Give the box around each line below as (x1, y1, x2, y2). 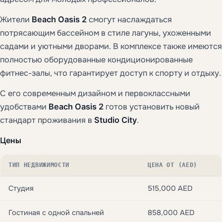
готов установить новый (104, 101, 200, 112)
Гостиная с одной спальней (8, 208, 104, 217)
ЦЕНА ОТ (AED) (148, 161, 197, 168)
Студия (8, 183, 34, 193)
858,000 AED (148, 208, 194, 217)
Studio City (94, 114, 137, 125)
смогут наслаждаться (87, 14, 172, 25)
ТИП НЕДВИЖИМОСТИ (8, 161, 70, 168)
